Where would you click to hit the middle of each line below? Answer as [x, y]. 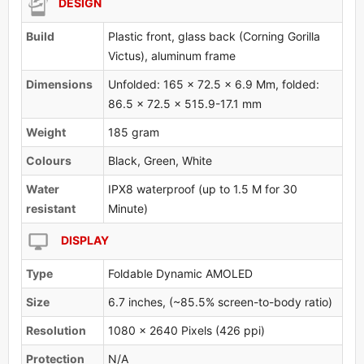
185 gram [134, 132]
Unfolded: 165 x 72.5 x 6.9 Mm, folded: [214, 84]
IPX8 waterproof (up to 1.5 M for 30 [203, 188]
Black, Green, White [160, 160]
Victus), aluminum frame [172, 55]
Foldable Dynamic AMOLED [180, 273]
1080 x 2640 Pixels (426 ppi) [186, 330]
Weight [46, 132]
